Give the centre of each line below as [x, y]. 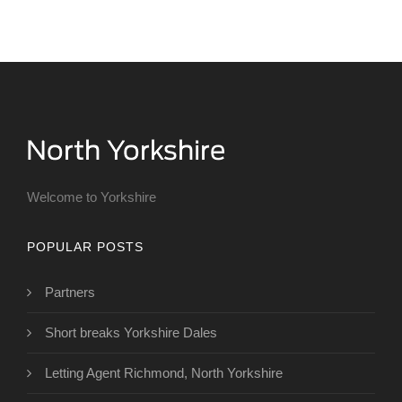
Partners [70, 293]
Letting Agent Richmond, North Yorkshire [164, 373]
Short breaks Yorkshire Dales [131, 333]
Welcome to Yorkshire [92, 197]
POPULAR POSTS [85, 247]
